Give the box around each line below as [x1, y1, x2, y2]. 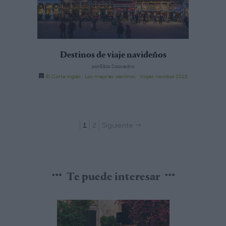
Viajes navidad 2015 [140, 73, 188, 80]
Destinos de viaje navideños [60, 51, 166, 61]
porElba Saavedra [92, 63, 134, 70]
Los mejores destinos [85, 73, 136, 80]
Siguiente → [102, 120, 142, 130]
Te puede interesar [66, 172, 160, 184]
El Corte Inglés [46, 73, 81, 80]
